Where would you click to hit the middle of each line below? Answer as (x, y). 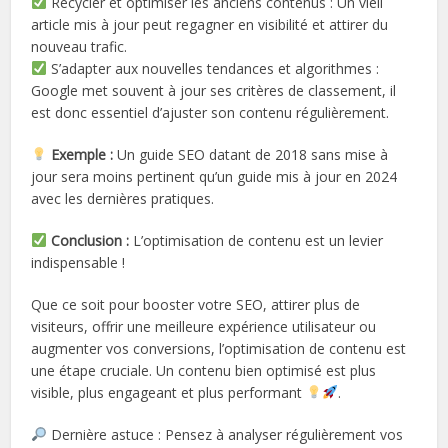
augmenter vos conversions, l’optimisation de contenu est (219, 348)
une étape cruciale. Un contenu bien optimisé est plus (204, 370)
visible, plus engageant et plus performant (169, 392)
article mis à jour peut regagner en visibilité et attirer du (210, 24)
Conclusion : (90, 240)
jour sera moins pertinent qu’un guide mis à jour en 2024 (214, 176)
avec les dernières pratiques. (123, 198)
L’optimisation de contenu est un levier (256, 240)
